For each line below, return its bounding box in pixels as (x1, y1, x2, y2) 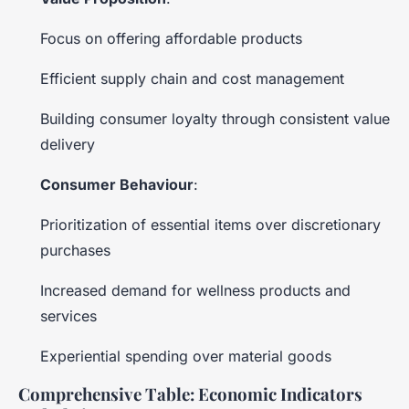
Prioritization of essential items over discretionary (40, 215, 381, 234)
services (40, 306, 97, 325)
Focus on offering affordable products (40, 28, 302, 47)
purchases (40, 240, 110, 259)
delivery (40, 134, 95, 153)
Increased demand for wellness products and (40, 280, 351, 299)
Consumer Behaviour (40, 174, 194, 194)
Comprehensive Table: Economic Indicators (18, 382, 362, 405)
